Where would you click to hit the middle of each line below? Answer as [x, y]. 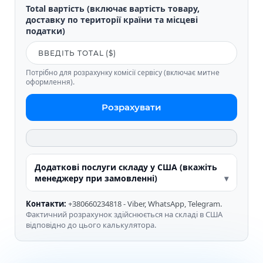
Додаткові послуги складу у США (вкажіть [126, 167]
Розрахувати [131, 107]
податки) [45, 31]
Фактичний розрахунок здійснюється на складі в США [124, 215]
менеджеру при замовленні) [96, 178]
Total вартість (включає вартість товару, [113, 9]
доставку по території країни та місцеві [112, 20]
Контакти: [46, 204]
